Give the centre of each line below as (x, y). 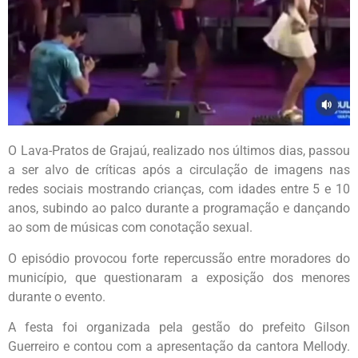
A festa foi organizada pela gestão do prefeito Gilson (179, 328)
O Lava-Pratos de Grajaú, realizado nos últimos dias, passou (179, 151)
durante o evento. (57, 296)
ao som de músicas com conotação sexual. (130, 228)
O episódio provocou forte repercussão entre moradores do (179, 258)
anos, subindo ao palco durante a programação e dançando (179, 209)
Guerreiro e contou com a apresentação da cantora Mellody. (179, 347)
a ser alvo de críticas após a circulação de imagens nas (179, 170)
